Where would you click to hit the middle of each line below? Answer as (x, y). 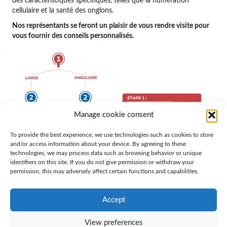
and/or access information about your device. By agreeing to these (98, 144)
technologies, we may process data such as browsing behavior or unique (106, 153)
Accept (113, 200)
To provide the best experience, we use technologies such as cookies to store (112, 135)
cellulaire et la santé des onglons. (63, 10)
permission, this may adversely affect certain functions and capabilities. (104, 171)
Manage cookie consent (113, 115)
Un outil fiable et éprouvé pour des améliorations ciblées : (108, 216)
